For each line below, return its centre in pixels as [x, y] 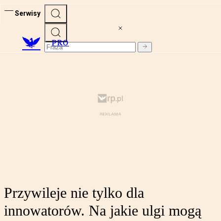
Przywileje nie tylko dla [74, 193]
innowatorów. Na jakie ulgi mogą [103, 211]
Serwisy [28, 13]
